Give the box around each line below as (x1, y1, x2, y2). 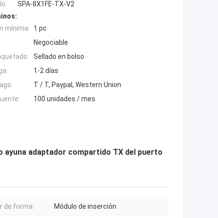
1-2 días (34, 67, 58, 75)
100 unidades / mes (34, 95, 95, 103)
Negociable (34, 38, 68, 47)
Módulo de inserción (54, 202, 116, 211)
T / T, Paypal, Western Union (34, 81, 121, 89)
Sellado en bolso (34, 53, 84, 61)
